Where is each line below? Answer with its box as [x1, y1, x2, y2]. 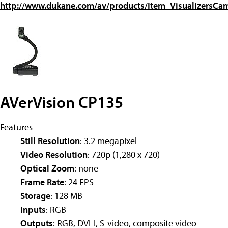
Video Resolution [20, 148, 88, 160]
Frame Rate [20, 176, 64, 188]
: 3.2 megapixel [80, 134, 137, 147]
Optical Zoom [20, 162, 74, 174]
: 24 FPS [64, 176, 94, 188]
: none [74, 162, 98, 174]
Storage [20, 189, 50, 202]
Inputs [20, 203, 46, 215]
